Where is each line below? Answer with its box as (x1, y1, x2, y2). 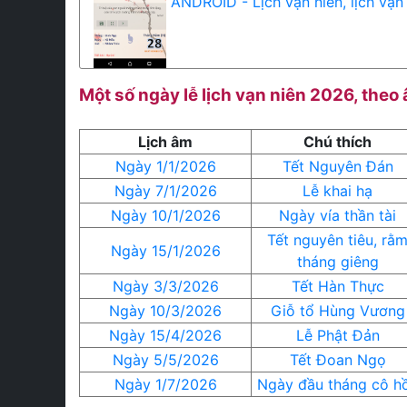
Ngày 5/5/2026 (112, 351, 219, 369)
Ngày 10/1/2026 (110, 206, 221, 224)
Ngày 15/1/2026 (110, 242, 221, 260)
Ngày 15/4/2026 (109, 326, 222, 344)
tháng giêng (296, 253, 379, 271)
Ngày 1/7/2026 (114, 375, 217, 393)
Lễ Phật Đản (295, 326, 380, 344)
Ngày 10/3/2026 (109, 302, 222, 320)
